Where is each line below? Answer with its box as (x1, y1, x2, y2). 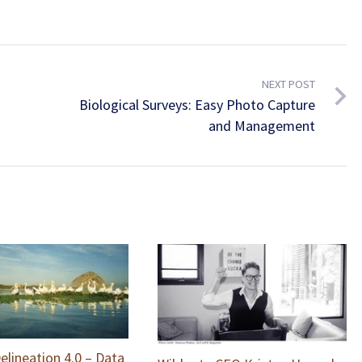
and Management (208, 116, 315, 136)
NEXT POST (261, 77, 315, 92)
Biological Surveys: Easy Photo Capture (78, 95, 315, 115)
